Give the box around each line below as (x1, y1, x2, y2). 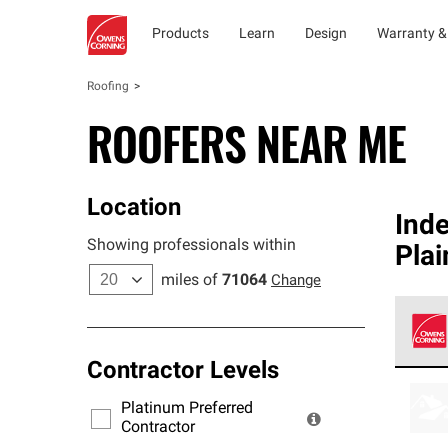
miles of (161, 273, 218, 289)
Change (271, 274, 321, 289)
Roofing (87, 81, 129, 93)
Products (152, 27, 209, 42)
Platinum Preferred (121, 401, 253, 417)
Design (305, 27, 347, 42)
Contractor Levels (87, 360, 279, 384)
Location (87, 197, 181, 221)
